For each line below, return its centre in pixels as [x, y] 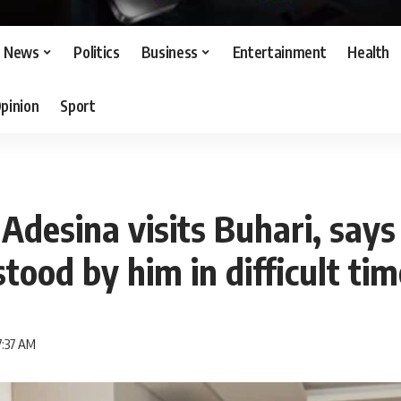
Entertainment [279, 52]
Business [169, 52]
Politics [97, 52]
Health [369, 52]
